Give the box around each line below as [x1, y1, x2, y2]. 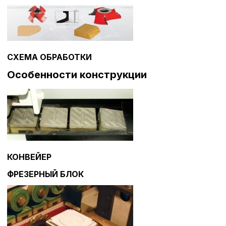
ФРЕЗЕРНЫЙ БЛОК [7, 169, 84, 180]
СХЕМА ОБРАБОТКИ [7, 52, 92, 63]
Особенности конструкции [7, 69, 147, 81]
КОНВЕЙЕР [7, 152, 51, 162]
